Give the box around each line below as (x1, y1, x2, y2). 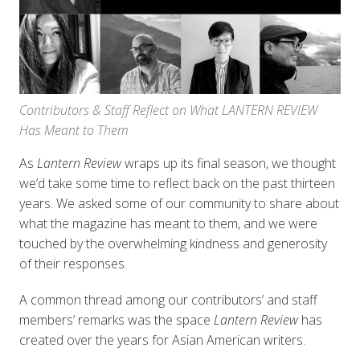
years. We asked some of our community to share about (18, 194, 339, 212)
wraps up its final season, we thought (124, 153, 336, 172)
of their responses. (18, 254, 130, 272)
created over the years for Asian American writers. (18, 330, 305, 349)
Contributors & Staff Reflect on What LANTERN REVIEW (18, 100, 317, 119)
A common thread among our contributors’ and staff (18, 290, 317, 309)
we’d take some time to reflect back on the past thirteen (18, 174, 335, 192)
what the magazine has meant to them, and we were (18, 214, 317, 232)
